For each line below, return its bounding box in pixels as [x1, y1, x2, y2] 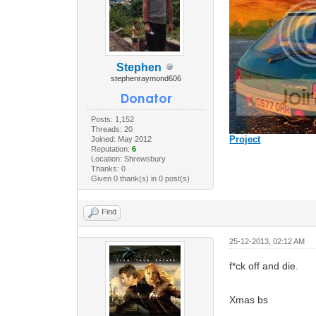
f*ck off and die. [229, 260, 299, 272]
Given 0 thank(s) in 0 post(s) [90, 174, 190, 183]
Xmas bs [229, 293, 269, 305]
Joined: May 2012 [90, 134, 152, 143]
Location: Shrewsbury [90, 154, 166, 163]
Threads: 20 [90, 124, 133, 133]
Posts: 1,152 [90, 114, 134, 123]
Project [229, 133, 261, 145]
